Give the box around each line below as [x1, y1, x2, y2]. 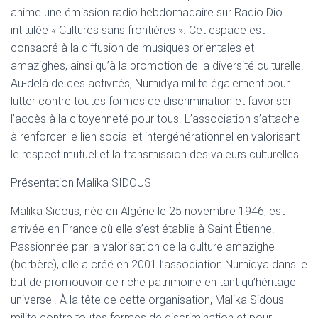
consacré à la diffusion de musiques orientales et [11, 41, 254, 55]
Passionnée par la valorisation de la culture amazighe [11, 240, 275, 253]
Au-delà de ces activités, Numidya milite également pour [11, 77, 290, 90]
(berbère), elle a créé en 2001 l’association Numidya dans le [11, 258, 307, 271]
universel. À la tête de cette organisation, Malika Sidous [11, 293, 284, 307]
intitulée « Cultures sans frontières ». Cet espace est [11, 23, 265, 37]
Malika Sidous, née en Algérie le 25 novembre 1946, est [11, 204, 285, 218]
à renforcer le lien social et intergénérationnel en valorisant [11, 130, 300, 143]
